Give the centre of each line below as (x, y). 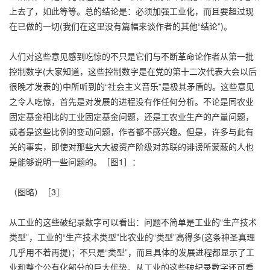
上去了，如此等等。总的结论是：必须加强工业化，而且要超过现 (131, 11)
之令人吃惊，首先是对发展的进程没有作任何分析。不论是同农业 (131, 101)
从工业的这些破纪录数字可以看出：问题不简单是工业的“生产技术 (133, 221)
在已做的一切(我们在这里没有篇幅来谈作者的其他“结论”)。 (121, 26)
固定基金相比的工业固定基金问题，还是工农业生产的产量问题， (131, 116)
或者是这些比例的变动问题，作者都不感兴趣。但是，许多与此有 (131, 131)
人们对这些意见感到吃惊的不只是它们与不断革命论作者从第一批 (131, 56)
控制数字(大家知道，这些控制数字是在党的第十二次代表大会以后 (133, 71)
